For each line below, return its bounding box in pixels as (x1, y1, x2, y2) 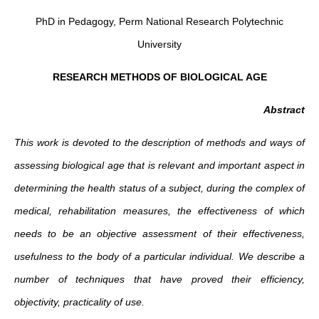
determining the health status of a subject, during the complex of (14, 182, 305, 194)
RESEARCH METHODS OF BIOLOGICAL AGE (52, 71, 267, 83)
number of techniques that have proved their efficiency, (14, 273, 305, 285)
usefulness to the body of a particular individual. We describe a (14, 251, 305, 262)
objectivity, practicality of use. (14, 296, 145, 308)
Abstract (263, 104, 305, 115)
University (137, 38, 182, 50)
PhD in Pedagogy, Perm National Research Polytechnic (36, 16, 283, 27)
